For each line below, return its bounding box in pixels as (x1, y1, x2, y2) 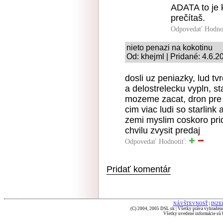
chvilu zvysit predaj (125, 125, 200, 135)
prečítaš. (171, 13, 205, 23)
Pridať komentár (107, 164, 171, 174)
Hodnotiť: (159, 138, 189, 145)
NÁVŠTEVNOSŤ (173, 201, 208, 206)
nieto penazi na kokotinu (126, 43, 213, 52)
